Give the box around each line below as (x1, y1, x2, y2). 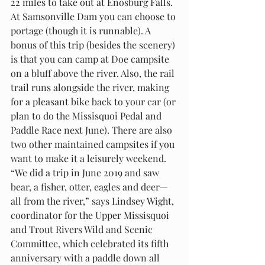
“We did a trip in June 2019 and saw (11, 166, 161, 179)
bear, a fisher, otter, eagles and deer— (11, 180, 168, 193)
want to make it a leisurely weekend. (11, 151, 169, 164)
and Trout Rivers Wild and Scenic (11, 222, 155, 235)
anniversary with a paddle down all (11, 251, 162, 264)
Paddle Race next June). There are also (11, 123, 174, 136)
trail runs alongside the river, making (11, 80, 172, 93)
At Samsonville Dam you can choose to (11, 9, 178, 22)
